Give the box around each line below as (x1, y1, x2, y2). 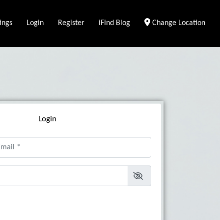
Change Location (150, 19, 205, 27)
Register (58, 19, 85, 27)
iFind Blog (98, 19, 130, 27)
